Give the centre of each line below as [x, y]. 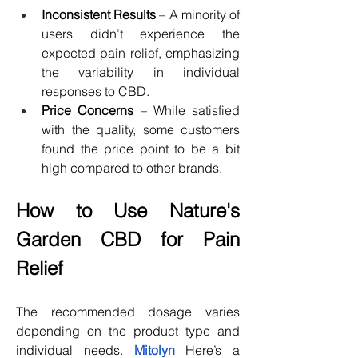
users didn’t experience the [141, 33]
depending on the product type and [128, 330]
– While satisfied [187, 110]
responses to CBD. [95, 91]
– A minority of [198, 14]
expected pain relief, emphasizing [141, 52]
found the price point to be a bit [141, 148]
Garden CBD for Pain [128, 239]
